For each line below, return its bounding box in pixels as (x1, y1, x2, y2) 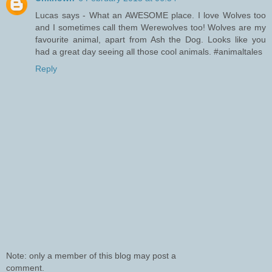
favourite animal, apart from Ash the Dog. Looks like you (35, 35, 266, 45)
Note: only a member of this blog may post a (6, 250, 176, 260)
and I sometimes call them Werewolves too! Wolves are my (35, 22, 266, 33)
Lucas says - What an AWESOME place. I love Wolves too (35, 10, 266, 21)
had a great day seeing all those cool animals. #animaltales (35, 47, 262, 57)
